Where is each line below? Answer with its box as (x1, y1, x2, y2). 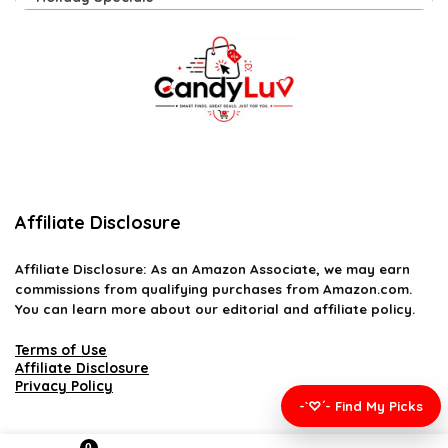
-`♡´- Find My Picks (299, 398, 423, 414)
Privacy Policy (15, 377, 113, 396)
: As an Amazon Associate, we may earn (143, 261, 410, 278)
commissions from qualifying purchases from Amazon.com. (15, 281, 412, 298)
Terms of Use (15, 341, 107, 360)
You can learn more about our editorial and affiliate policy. (15, 301, 415, 318)
